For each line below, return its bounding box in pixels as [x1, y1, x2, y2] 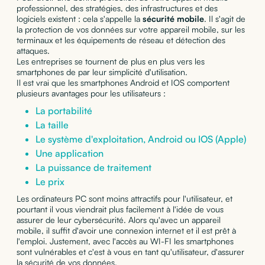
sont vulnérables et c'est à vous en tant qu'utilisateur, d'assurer [16, 246, 244, 257]
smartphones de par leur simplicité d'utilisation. [16, 66, 188, 77]
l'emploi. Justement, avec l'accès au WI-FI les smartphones [16, 235, 234, 246]
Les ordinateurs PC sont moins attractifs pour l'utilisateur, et [16, 193, 232, 203]
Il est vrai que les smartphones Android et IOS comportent [16, 77, 230, 88]
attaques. [16, 45, 50, 56]
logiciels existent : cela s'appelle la [16, 13, 143, 24]
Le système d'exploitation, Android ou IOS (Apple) [35, 132, 246, 145]
